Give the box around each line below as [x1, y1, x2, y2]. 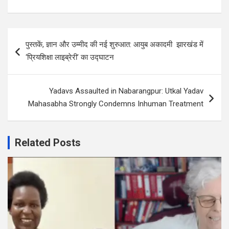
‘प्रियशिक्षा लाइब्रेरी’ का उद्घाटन [26, 53, 114, 62]
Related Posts [15, 136, 81, 149]
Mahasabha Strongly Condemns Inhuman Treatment [28, 99, 203, 109]
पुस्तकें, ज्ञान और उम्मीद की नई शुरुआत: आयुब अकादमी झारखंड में [26, 40, 203, 50]
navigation [7, 44, 67, 60]
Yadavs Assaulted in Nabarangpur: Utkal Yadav [49, 86, 203, 96]
